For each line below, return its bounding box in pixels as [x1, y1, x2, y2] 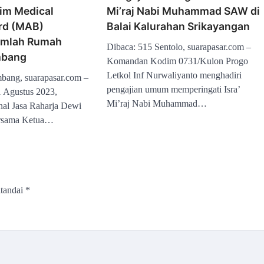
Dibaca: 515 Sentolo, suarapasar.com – [107, 41, 252, 52]
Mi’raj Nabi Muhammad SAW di [107, 4, 260, 17]
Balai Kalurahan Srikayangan [107, 19, 250, 32]
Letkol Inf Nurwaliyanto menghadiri [107, 70, 242, 80]
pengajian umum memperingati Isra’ [107, 84, 240, 94]
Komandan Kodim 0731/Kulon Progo [107, 55, 249, 66]
